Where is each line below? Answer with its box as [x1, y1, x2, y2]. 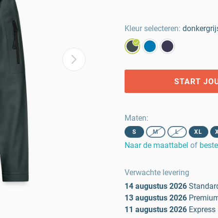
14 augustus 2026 [125, 182, 187, 191]
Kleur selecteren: [125, 24, 181, 33]
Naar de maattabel [125, 141, 188, 150]
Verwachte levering [125, 168, 189, 177]
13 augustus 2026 [125, 193, 187, 202]
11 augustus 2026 [125, 205, 187, 214]
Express [189, 205, 216, 214]
